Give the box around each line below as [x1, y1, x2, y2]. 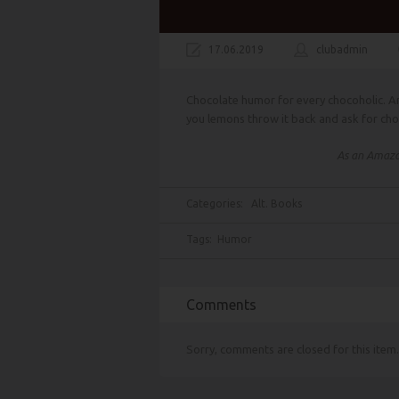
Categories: [186, 198, 251, 209]
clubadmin [316, 44, 368, 55]
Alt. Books [251, 198, 302, 209]
